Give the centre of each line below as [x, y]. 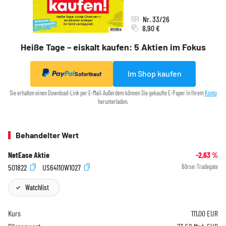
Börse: [189, 166]
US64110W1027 [62, 167]
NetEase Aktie [29, 154]
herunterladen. [113, 101]
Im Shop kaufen [154, 74]
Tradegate [207, 166]
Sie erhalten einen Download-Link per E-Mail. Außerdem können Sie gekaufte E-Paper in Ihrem [107, 93]
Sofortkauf [88, 74]
